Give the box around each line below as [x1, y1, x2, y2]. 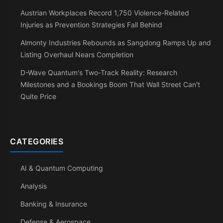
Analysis [20, 182, 47, 191]
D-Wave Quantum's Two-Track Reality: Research [20, 68, 177, 77]
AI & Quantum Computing [20, 164, 103, 173]
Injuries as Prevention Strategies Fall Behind [20, 20, 162, 29]
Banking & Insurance [20, 200, 87, 209]
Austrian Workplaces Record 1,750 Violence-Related [20, 8, 189, 17]
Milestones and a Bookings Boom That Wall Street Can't [20, 80, 200, 89]
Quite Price [20, 92, 56, 101]
